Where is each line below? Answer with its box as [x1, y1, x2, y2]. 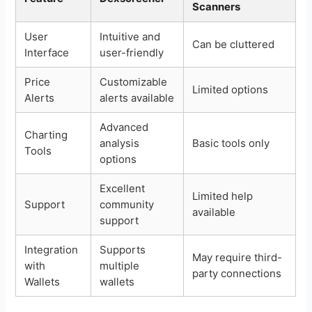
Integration [24, 242, 79, 256]
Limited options [192, 82, 269, 96]
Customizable [100, 75, 168, 88]
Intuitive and [100, 29, 161, 43]
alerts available [100, 91, 175, 104]
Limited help [192, 189, 253, 203]
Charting [24, 127, 68, 141]
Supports [100, 242, 146, 256]
